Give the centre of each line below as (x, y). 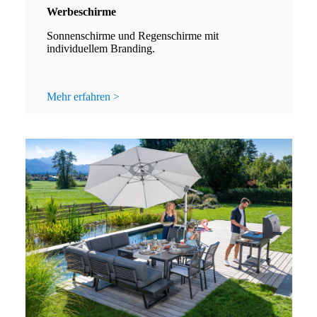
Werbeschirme (81, 12)
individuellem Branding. (102, 49)
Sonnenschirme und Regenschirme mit (132, 36)
